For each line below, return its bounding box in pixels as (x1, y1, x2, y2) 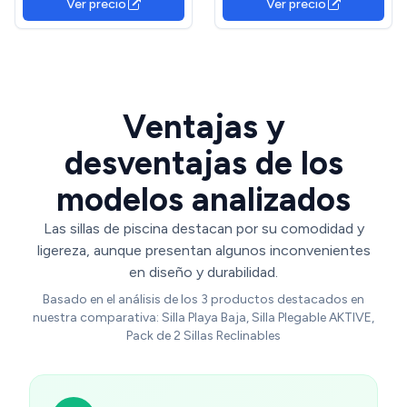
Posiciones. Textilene (241, 2, 366, 18)
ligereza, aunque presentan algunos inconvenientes (36, 241, 371, 259)
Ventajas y (122, 106, 285, 146)
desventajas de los (64, 143, 343, 183)
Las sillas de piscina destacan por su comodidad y (43, 219, 364, 237)
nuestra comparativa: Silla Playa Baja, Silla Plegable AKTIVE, (33, 309, 374, 325)
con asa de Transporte (38, 19, 169, 35)
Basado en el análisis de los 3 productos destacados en (43, 291, 364, 307)
